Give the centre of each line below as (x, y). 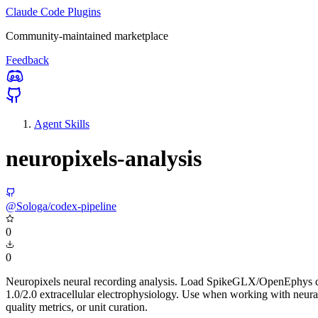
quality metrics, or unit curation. (77, 307)
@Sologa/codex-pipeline (61, 206)
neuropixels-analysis (104, 159)
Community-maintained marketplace (87, 36)
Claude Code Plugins (53, 12)
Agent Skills (62, 124)
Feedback (27, 60)
